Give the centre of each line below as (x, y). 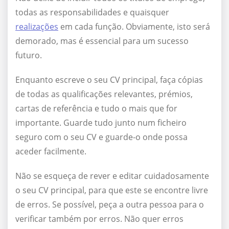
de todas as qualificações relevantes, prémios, (104, 94)
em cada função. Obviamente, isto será (134, 27)
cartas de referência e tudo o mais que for (96, 109)
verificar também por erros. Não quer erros (99, 219)
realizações (37, 27)
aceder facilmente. (51, 152)
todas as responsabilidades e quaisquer (92, 13)
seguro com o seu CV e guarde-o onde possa (101, 137)
